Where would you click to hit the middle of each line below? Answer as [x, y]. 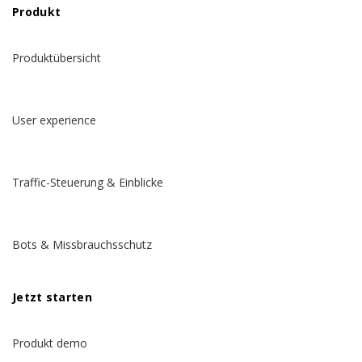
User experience [54, 120]
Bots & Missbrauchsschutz [82, 245]
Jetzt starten [52, 297]
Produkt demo [50, 343]
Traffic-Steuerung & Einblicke [88, 183]
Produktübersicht [57, 58]
